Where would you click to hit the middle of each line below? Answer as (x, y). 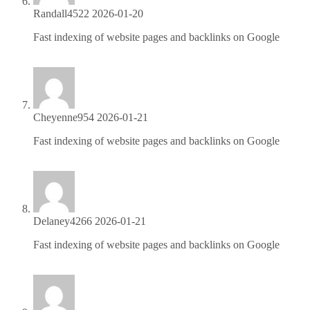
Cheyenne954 (64, 117)
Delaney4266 (63, 221)
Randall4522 (61, 13)
